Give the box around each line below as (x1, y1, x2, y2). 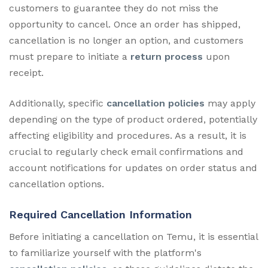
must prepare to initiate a (9, 50, 130, 62)
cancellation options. (9, 178, 104, 190)
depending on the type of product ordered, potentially (9, 113, 257, 125)
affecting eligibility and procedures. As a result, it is (9, 129, 246, 141)
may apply (205, 97, 255, 109)
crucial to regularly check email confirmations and (9, 145, 243, 157)
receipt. (9, 66, 44, 78)
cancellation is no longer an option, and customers (9, 34, 243, 46)
